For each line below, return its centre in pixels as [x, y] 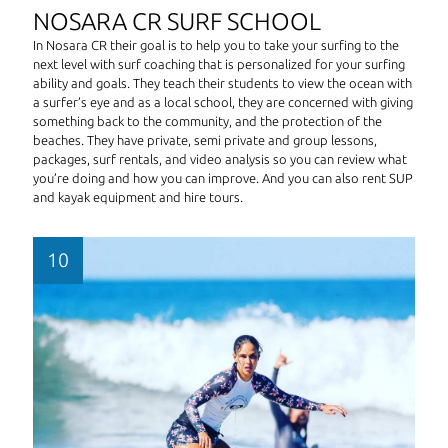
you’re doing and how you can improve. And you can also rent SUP [223, 177]
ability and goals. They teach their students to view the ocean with [222, 82]
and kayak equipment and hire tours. [138, 196]
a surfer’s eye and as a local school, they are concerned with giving [223, 101]
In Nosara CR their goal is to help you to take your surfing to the [216, 44]
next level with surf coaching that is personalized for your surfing [219, 63]
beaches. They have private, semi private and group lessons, [205, 139]
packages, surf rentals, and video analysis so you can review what [220, 158]
